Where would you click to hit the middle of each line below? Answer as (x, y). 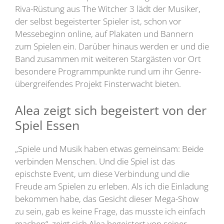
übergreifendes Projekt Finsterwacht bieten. (98, 83)
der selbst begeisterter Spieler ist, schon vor (98, 21)
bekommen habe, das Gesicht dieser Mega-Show (107, 199)
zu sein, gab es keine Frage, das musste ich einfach (110, 211)
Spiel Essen (47, 125)
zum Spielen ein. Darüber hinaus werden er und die (112, 46)
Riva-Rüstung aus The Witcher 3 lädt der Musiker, (108, 8)
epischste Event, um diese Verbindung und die (102, 174)
